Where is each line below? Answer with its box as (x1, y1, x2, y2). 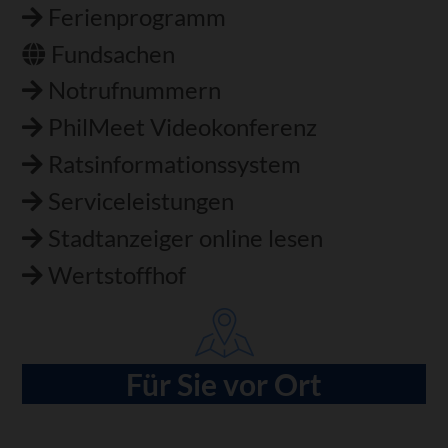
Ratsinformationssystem (48, 150, 302, 179)
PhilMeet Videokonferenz (48, 113, 318, 142)
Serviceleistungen (48, 187, 235, 216)
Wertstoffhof (48, 261, 187, 290)
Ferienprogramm (48, 2, 227, 31)
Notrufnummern (48, 76, 222, 105)
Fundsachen (51, 39, 176, 68)
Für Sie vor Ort (126, 366, 322, 403)
